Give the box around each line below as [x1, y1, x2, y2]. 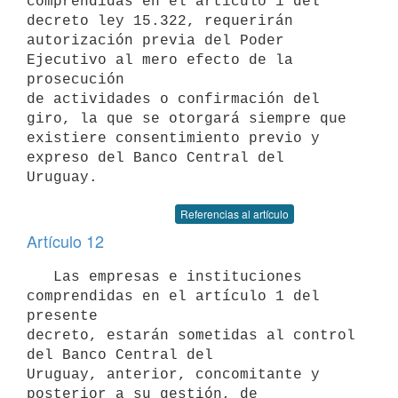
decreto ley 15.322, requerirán [27, 12, 293, 29]
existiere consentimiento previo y [27, 130, 320, 147]
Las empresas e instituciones [27, 268, 53, 285]
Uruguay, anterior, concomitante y [27, 366, 320, 383]
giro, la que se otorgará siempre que [27, 110, 346, 127]
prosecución [27, 71, 124, 88]
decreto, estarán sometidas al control [27, 327, 355, 344]
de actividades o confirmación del [27, 91, 320, 107]
